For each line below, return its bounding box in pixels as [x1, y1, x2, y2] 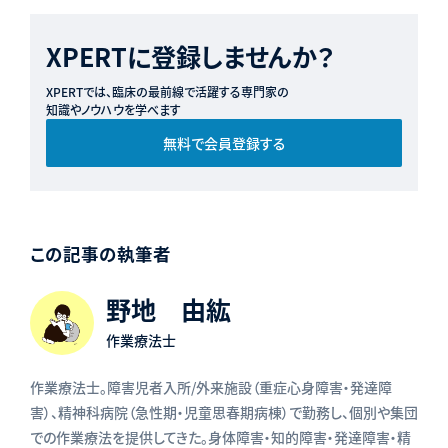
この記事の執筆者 [29, 240, 171, 266]
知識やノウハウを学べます [45, 100, 181, 118]
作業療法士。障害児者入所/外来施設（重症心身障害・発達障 [29, 376, 392, 397]
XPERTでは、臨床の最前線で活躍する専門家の [45, 82, 289, 100]
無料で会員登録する [162, 132, 286, 153]
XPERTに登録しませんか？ [45, 37, 334, 74]
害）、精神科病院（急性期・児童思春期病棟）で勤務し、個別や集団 [29, 401, 418, 422]
